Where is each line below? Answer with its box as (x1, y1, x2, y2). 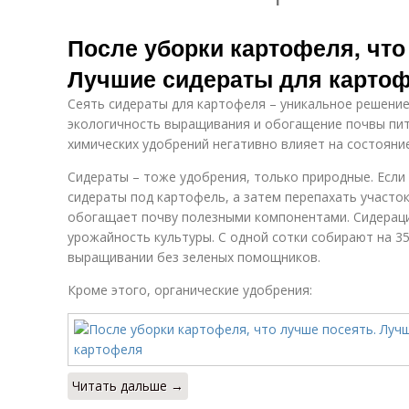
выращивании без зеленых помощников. (68, 248, 320, 266)
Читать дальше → (72, 377, 184, 394)
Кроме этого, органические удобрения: (68, 281, 312, 299)
